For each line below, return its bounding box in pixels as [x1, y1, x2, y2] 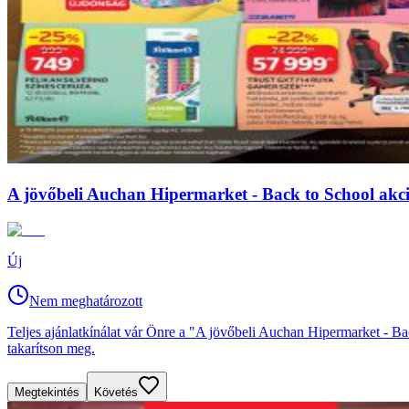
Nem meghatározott [29, 292, 142, 309]
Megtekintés [15, 384, 79, 399]
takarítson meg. [7, 340, 95, 356]
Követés [94, 384, 138, 399]
